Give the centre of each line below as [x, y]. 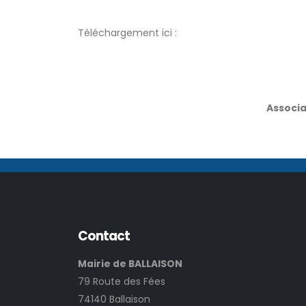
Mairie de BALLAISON [130, 263]
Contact [104, 236]
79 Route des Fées [122, 281]
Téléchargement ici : [127, 32]
